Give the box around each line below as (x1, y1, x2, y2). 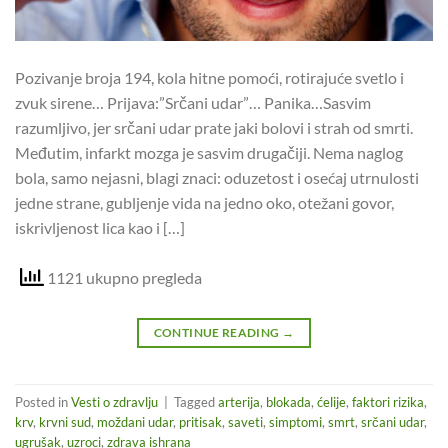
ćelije (317, 393, 346, 410)
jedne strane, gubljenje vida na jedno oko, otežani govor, (15, 192, 394, 212)
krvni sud (39, 413, 91, 430)
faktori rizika (352, 393, 424, 410)
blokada (266, 393, 311, 410)
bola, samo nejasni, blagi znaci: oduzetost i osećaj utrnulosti (15, 167, 419, 187)
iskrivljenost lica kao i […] (15, 217, 185, 237)
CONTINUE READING (153, 325, 282, 341)
